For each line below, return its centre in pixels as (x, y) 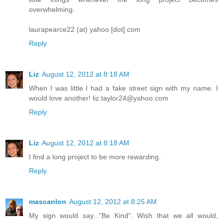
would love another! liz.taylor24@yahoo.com (99, 98)
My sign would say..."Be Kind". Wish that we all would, (123, 216)
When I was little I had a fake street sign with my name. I (123, 88)
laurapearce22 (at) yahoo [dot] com (85, 30)
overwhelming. (52, 10)
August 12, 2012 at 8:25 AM (113, 202)
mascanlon (48, 202)
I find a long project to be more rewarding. (95, 157)
